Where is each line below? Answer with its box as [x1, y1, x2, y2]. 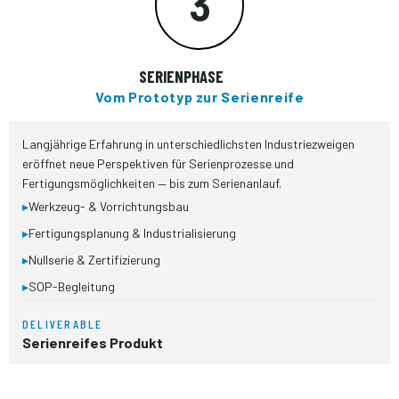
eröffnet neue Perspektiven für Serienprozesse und [22, 156, 294, 171]
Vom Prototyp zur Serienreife [94, 88, 305, 105]
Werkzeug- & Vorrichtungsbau [28, 199, 189, 214]
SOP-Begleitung [28, 279, 115, 294]
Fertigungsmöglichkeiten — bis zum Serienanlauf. [22, 175, 281, 191]
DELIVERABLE [22, 316, 103, 331]
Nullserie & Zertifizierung [28, 252, 160, 267]
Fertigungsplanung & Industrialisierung [28, 225, 236, 240]
